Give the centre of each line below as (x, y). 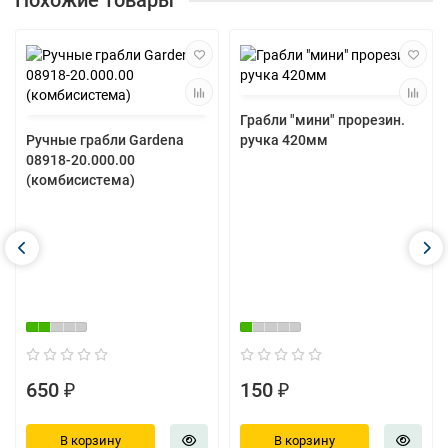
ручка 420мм (284, 140)
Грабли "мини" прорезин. (322, 120)
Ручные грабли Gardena (105, 140)
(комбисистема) (80, 180)
